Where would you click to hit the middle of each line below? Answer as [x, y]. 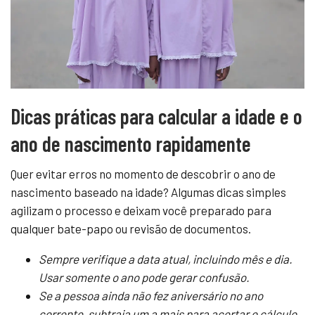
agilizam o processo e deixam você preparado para [141, 210]
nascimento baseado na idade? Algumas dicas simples [148, 192]
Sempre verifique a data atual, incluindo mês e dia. [166, 258]
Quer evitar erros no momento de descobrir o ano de [143, 173]
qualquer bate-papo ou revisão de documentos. [131, 228]
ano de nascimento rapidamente [131, 143]
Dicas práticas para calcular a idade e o [156, 116]
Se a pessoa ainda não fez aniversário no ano [151, 295]
